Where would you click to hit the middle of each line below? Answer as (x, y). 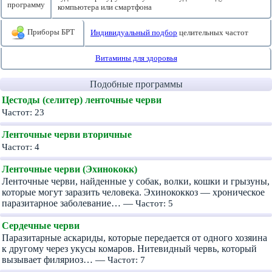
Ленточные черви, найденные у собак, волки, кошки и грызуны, (136, 181)
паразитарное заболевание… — (69, 203)
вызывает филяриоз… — (55, 260)
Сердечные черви (41, 226)
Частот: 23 (23, 112)
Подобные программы (136, 84)
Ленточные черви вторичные (67, 134)
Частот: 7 (126, 260)
